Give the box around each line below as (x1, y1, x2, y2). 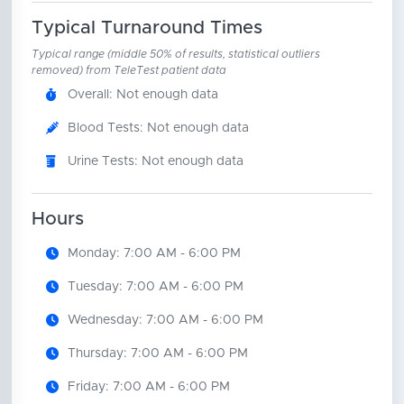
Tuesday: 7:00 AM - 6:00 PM (67, 280, 243, 293)
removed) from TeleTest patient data (31, 64, 226, 76)
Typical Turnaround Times (31, 18, 262, 37)
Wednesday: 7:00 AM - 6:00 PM (67, 313, 263, 326)
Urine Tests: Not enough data (67, 154, 243, 168)
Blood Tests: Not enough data (67, 121, 249, 134)
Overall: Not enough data (67, 87, 218, 101)
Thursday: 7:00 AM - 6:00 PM (67, 346, 248, 360)
